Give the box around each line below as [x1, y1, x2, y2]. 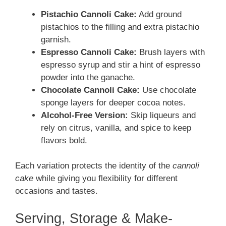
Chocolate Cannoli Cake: [41, 85, 140, 95]
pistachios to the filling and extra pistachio [41, 22, 199, 32]
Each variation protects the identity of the [15, 161, 173, 171]
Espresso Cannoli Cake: [41, 47, 137, 57]
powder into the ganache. [41, 72, 135, 82]
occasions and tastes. [15, 186, 98, 196]
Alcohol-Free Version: [41, 110, 128, 120]
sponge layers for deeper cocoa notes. [41, 97, 186, 107]
